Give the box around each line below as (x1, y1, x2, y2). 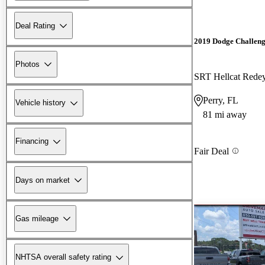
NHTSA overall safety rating (15, 253, 111, 262)
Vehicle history (15, 98, 66, 108)
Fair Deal (194, 146, 229, 156)
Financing (15, 137, 49, 146)
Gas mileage (15, 214, 59, 223)
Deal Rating (15, 21, 55, 30)
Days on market (15, 175, 70, 185)
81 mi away (203, 109, 247, 119)
